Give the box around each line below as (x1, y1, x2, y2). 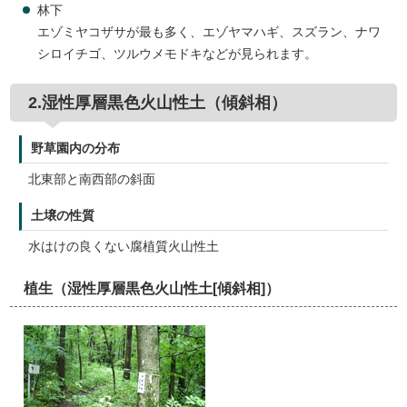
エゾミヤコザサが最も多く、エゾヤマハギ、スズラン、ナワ (37, 25, 382, 39)
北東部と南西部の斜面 (28, 173, 156, 186)
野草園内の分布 (31, 142, 121, 155)
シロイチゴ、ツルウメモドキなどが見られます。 (37, 47, 318, 61)
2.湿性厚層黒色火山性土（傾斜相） (28, 94, 288, 112)
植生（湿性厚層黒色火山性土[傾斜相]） (24, 280, 281, 296)
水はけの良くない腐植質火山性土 (28, 240, 220, 253)
